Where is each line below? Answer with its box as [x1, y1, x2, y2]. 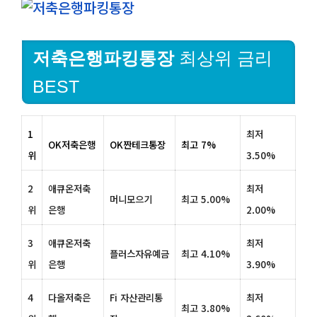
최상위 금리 [174, 47, 272, 68]
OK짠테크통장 [110, 137, 166, 151]
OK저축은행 [48, 137, 96, 151]
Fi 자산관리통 [110, 290, 163, 304]
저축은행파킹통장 [33, 47, 174, 68]
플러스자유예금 [110, 246, 169, 260]
